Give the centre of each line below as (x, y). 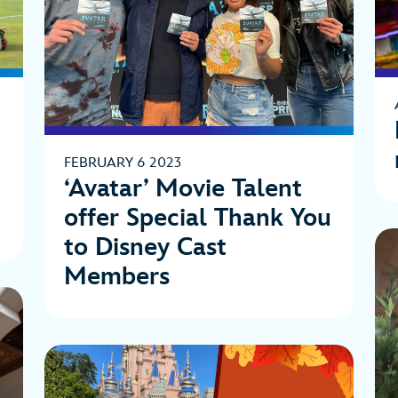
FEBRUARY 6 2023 (123, 163)
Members (117, 277)
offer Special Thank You (198, 219)
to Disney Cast (145, 248)
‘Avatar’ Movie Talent (183, 189)
